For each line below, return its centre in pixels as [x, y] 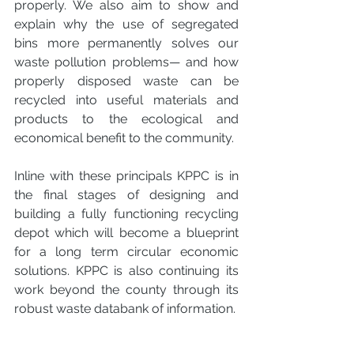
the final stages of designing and [126, 195]
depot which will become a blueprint [126, 233]
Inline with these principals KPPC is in [126, 176]
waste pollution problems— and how [126, 62]
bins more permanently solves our [126, 43]
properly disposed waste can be [126, 81]
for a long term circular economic [126, 252]
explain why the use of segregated [126, 24]
